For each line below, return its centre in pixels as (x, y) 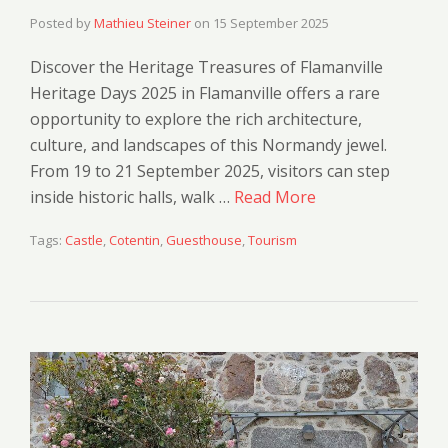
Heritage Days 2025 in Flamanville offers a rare (205, 93)
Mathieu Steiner (142, 23)
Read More (275, 197)
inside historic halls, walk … (132, 197)
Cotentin (134, 240)
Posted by (62, 23)
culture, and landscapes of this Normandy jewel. (208, 145)
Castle (84, 240)
